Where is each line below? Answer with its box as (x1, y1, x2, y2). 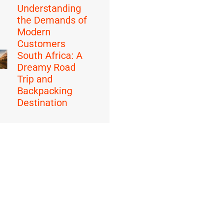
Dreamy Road (17, 61, 76, 73)
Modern (17, 26, 51, 38)
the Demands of (17, 14, 87, 26)
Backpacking (17, 85, 73, 97)
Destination (17, 97, 68, 109)
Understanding (17, 2, 82, 14)
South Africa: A (17, 50, 83, 61)
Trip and (17, 73, 53, 85)
